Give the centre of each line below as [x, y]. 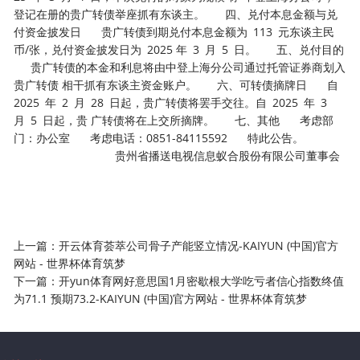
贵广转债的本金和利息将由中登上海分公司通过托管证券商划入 [180, 67]
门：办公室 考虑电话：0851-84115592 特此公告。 [178, 137]
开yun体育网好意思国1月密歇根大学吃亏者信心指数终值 [202, 280]
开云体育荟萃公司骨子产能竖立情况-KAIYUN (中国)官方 [199, 245]
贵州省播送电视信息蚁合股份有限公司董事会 [177, 155]
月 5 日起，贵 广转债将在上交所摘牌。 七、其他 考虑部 [174, 120]
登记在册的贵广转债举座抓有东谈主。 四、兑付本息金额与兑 [176, 14]
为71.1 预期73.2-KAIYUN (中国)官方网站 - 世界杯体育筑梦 [161, 298]
